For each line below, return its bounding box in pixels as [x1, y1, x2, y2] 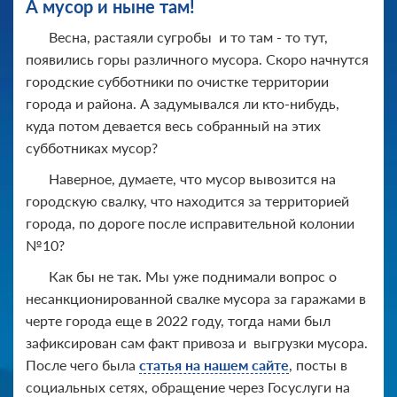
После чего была [26, 355, 139, 373]
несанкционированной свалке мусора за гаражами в [26, 289, 366, 307]
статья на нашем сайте [139, 355, 289, 373]
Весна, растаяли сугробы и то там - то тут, [49, 27, 328, 45]
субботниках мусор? [26, 138, 158, 156]
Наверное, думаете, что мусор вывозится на [49, 169, 336, 187]
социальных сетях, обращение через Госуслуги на [26, 378, 350, 395]
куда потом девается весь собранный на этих [26, 116, 321, 134]
